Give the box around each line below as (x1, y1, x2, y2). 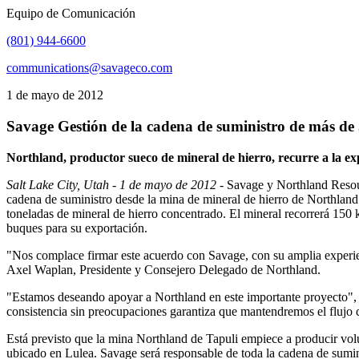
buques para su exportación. (6, 220, 147, 235)
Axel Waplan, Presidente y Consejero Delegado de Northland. (6, 262, 321, 276)
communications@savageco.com (6, 61, 172, 75)
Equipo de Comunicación (6, 6, 135, 21)
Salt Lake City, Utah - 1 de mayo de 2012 (6, 177, 220, 192)
